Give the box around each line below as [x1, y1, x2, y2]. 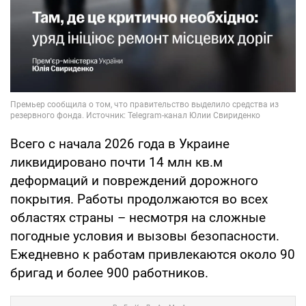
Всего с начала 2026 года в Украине [10, 135, 229, 152]
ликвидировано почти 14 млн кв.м [10, 154, 223, 170]
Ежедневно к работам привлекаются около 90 [10, 246, 295, 262]
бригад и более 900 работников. [10, 264, 208, 281]
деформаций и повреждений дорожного [10, 172, 258, 189]
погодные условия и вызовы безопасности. [10, 227, 279, 244]
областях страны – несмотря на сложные [10, 209, 266, 225]
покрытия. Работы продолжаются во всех [10, 191, 268, 207]
